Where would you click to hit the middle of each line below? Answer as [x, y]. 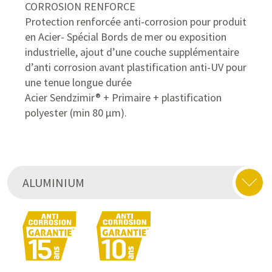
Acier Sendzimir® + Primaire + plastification [123, 97]
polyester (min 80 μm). [76, 112]
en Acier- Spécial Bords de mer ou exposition [125, 36]
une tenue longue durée [78, 82]
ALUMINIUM [53, 183]
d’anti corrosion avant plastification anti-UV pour [135, 67]
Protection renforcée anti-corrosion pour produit [135, 21]
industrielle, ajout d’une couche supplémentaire [132, 52]
